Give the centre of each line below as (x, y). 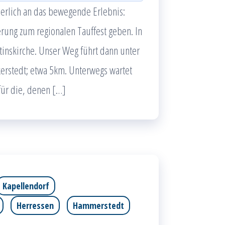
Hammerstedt (98, 205)
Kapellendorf (26, 186)
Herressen (35, 205)
